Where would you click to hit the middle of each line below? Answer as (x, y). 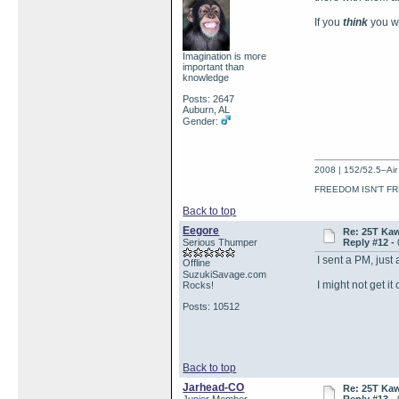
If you (329, 22)
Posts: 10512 (212, 306)
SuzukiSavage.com (225, 274)
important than (214, 67)
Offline (197, 263)
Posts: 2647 (209, 99)
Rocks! (199, 285)
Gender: (202, 121)
